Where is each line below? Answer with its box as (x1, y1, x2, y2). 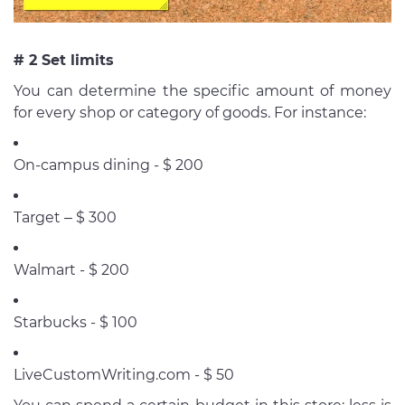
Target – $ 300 (14, 209, 120, 227)
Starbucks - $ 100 (14, 314, 137, 332)
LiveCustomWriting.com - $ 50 (14, 366, 234, 384)
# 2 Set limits (14, 52, 114, 70)
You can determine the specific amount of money (14, 82, 391, 100)
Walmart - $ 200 (14, 261, 129, 279)
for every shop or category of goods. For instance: (14, 104, 366, 122)
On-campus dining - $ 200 (14, 156, 207, 174)
